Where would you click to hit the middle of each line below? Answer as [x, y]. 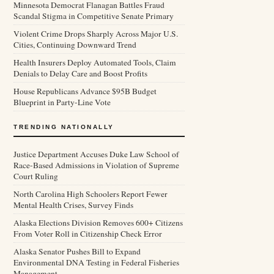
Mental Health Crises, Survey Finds [73, 205]
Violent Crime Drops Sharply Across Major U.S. [96, 34]
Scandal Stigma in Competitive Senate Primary [94, 16]
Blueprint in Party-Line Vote [62, 102]
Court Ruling [36, 176]
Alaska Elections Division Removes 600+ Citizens [98, 223]
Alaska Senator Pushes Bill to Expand [77, 251]
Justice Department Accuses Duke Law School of [96, 154]
